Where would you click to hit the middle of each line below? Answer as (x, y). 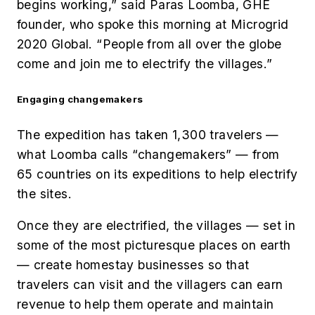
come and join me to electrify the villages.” (145, 64)
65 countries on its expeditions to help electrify (157, 174)
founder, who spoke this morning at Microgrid (153, 25)
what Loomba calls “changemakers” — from (148, 154)
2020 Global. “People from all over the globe (149, 44)
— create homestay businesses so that (133, 265)
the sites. (45, 193)
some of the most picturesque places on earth (154, 245)
